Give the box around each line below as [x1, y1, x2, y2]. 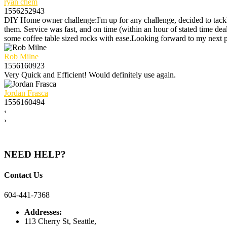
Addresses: [24, 208, 62, 217]
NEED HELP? [4, 148, 66, 160]
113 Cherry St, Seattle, [24, 217, 96, 226]
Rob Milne [4, 52, 39, 61]
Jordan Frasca [4, 88, 48, 97]
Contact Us [4, 170, 43, 179]
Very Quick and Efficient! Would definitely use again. [4, 70, 176, 79]
